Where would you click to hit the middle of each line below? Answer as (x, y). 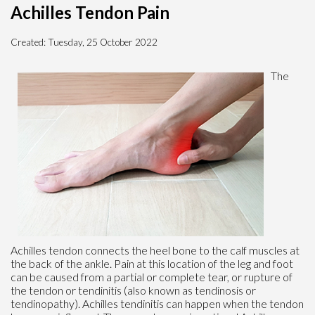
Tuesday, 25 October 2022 (103, 43)
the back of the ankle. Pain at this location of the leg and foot (152, 264)
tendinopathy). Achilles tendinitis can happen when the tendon (157, 304)
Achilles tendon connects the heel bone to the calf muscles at (155, 250)
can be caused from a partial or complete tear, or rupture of (152, 277)
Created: (29, 43)
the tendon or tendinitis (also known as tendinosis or (133, 290)
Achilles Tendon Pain (90, 13)
